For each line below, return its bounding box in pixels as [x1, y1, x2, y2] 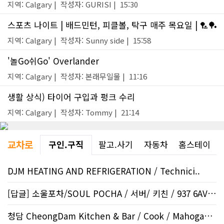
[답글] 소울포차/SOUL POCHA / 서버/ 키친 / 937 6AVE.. [207, 187, 216, 200]
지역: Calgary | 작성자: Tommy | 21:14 [7, 107, 139, 118]
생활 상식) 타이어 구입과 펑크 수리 [7, 90, 135, 103]
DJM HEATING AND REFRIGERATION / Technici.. [7, 164, 200, 177]
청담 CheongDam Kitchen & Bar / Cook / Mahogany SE [204, 209, 213, 222]
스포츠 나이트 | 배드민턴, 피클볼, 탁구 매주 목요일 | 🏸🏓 [7, 18, 217, 31]
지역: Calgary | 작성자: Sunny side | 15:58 [7, 35, 151, 46]
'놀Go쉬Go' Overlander [7, 54, 99, 67]
